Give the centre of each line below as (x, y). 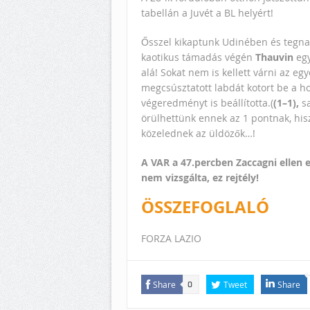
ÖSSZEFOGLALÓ (205, 207)
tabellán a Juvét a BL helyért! (207, 13)
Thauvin (274, 57)
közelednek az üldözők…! (198, 134)
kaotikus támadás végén (198, 57)
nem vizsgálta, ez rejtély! (200, 178)
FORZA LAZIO (171, 239)
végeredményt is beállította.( (207, 103)
